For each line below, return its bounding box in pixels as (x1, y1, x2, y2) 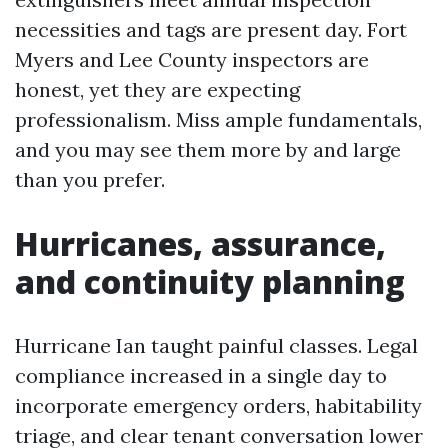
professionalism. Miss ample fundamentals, (15, 107, 422, 132)
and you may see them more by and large (15, 137, 401, 162)
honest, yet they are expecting (15, 77, 300, 102)
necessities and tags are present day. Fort (15, 17, 407, 42)
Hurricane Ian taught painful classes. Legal (15, 333, 418, 358)
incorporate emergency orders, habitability (15, 393, 422, 418)
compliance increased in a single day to (15, 363, 387, 388)
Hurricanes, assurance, (15, 222, 386, 265)
